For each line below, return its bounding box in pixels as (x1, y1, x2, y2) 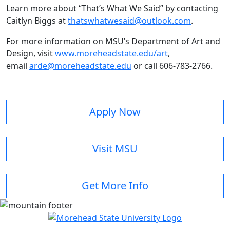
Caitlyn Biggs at (6, 15, 68, 27)
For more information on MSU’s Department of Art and (6, 35, 220, 47)
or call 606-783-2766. (131, 60, 215, 72)
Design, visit (6, 48, 55, 60)
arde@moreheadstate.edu (29, 60, 131, 72)
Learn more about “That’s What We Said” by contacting (6, 3, 218, 14)
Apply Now (89, 105, 141, 119)
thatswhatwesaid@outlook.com (68, 15, 191, 27)
